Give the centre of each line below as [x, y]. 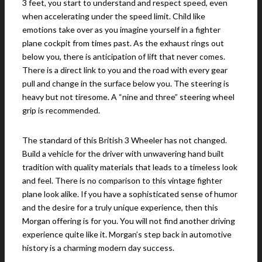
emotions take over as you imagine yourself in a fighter [121, 30]
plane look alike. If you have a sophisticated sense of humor [130, 194]
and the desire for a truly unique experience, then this [120, 208]
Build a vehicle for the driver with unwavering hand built [123, 154]
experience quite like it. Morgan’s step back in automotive [127, 235]
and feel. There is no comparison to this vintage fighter [122, 181]
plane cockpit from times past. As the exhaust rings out [123, 43]
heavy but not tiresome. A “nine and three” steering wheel [128, 97]
